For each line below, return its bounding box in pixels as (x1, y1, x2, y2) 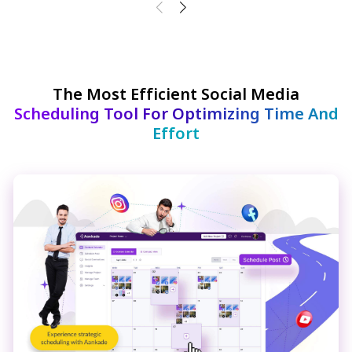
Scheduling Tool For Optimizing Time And (13, 102, 339, 124)
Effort (152, 122, 200, 144)
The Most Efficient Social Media (53, 82, 299, 104)
